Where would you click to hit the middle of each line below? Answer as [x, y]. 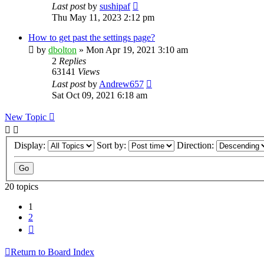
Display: [31, 146]
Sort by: [113, 146]
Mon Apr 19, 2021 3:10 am [137, 49]
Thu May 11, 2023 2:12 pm [103, 17]
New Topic [26, 117]
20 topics [22, 187]
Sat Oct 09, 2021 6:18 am [100, 95]
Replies [72, 61]
